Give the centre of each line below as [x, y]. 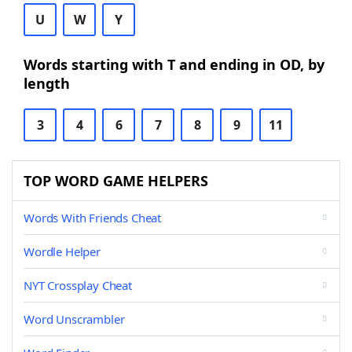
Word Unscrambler [74, 319]
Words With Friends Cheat [93, 218]
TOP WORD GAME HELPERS [116, 181]
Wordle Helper [62, 251]
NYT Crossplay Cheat [78, 285]
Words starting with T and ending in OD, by [174, 64]
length [47, 83]
